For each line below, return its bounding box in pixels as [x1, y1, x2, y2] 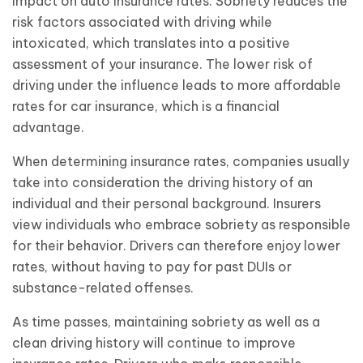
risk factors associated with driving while [12, 13, 272, 30]
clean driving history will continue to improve [12, 334, 296, 351]
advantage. [12, 118, 84, 135]
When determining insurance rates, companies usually [12, 152, 349, 169]
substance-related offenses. [12, 279, 194, 296]
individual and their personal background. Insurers [12, 194, 321, 211]
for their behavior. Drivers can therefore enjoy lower [12, 237, 340, 254]
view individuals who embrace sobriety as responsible [12, 216, 351, 233]
